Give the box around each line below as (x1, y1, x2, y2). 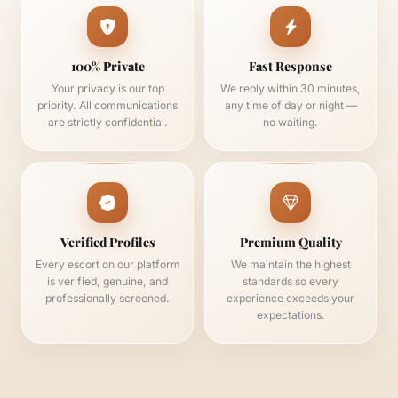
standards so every (243, 275, 338, 288)
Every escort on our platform (35, 258, 180, 271)
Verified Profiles (60, 234, 155, 251)
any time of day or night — (224, 99, 357, 112)
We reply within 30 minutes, (220, 82, 361, 95)
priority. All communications (37, 99, 178, 112)
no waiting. (263, 115, 318, 129)
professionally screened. (45, 291, 170, 305)
